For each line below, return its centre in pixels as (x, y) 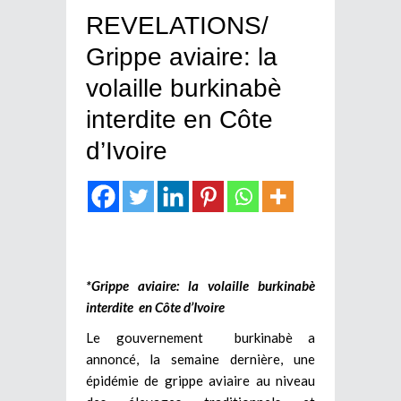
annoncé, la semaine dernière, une (200, 358)
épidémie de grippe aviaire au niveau (200, 380)
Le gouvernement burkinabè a (200, 337)
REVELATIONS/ (177, 25)
